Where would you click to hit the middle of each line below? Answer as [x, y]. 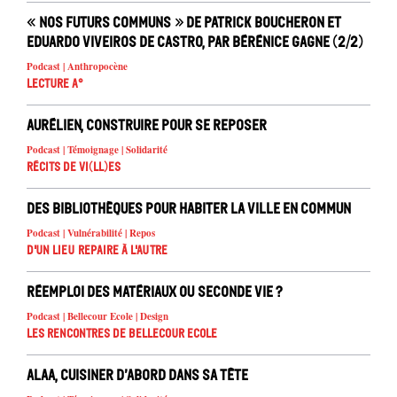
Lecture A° [55, 84]
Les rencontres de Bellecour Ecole [122, 334]
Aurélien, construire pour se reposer [147, 125]
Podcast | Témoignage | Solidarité [97, 150]
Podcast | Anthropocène [77, 67]
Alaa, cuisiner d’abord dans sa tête [137, 375]
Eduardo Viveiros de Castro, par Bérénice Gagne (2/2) [195, 42]
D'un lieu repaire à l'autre [97, 251]
